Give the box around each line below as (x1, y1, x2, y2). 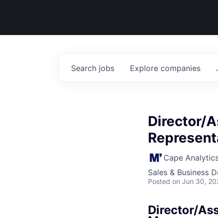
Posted (148, 177, 170, 185)
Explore (130, 63, 161, 73)
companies (161, 63, 200, 73)
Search (71, 63, 99, 73)
